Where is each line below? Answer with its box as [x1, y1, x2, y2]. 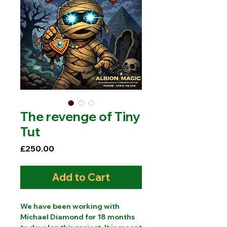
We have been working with [20, 202, 120, 211]
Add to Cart [52, 171, 110, 184]
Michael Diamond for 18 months [20, 212, 135, 222]
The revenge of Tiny [20, 108, 140, 125]
